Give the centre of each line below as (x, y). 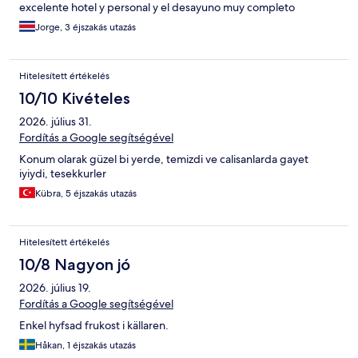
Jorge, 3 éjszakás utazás (86, 28)
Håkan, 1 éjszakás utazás (86, 346)
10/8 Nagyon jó (75, 265)
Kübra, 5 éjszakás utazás (86, 194)
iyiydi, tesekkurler (63, 174)
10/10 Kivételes (75, 99)
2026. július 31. (56, 122)
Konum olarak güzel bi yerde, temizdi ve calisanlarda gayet (164, 159)
